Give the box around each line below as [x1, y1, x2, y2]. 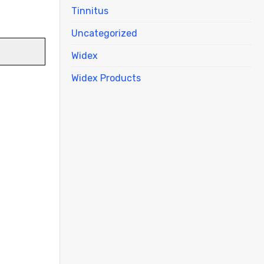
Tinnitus [71, 5, 108, 16]
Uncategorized [71, 27, 137, 39]
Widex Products [71, 72, 141, 84]
